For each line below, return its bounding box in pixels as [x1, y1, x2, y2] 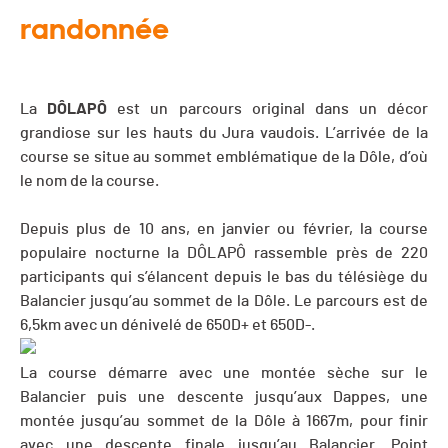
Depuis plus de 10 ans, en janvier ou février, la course [20, 221, 428, 238]
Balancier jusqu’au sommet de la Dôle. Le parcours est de [20, 293, 428, 310]
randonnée [20, 12, 169, 47]
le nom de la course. [20, 173, 159, 190]
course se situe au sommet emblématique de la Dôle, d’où [20, 149, 428, 166]
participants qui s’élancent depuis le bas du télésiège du [20, 269, 428, 286]
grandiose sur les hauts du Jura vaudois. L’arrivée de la [20, 125, 428, 142]
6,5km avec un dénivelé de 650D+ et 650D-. [20, 317, 315, 334]
